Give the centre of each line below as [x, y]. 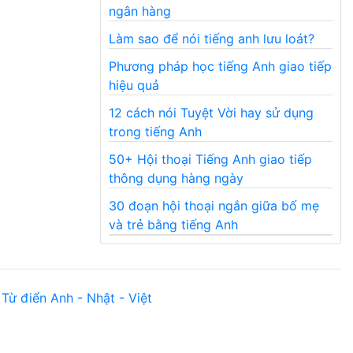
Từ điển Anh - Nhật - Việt [77, 298]
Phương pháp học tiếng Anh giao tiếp [220, 67]
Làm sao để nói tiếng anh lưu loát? [212, 39]
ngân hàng [140, 11]
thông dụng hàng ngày [176, 178]
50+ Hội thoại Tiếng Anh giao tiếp [210, 160]
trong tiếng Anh [155, 132]
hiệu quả [134, 85]
